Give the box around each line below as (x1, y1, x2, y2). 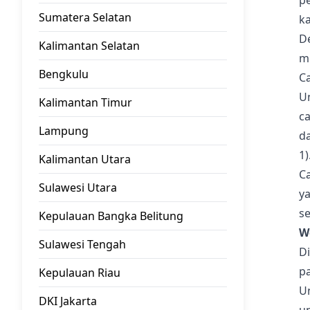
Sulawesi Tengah (39, 237, 126, 252)
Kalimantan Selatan (39, 38, 140, 53)
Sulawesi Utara (39, 180, 117, 195)
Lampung (39, 123, 89, 138)
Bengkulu (39, 66, 89, 82)
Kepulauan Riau (39, 265, 120, 280)
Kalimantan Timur (39, 95, 132, 110)
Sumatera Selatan (39, 10, 131, 25)
